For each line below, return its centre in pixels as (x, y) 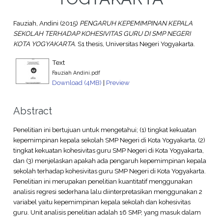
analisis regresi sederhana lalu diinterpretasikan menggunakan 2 (108, 191)
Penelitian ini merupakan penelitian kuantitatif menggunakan (103, 181)
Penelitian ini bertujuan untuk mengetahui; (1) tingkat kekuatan (105, 129)
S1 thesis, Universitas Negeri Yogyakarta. (135, 44)
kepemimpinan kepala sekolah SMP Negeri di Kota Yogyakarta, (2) (109, 140)
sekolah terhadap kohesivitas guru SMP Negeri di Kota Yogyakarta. (109, 171)
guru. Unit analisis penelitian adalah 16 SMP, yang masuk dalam (107, 212)
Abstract (32, 111)
